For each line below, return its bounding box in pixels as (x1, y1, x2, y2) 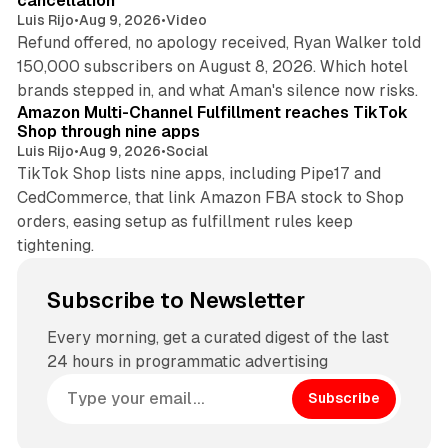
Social (165, 142, 208, 159)
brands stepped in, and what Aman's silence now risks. (16, 80, 418, 100)
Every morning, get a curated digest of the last (46, 327, 389, 347)
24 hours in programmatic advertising (46, 351, 328, 371)
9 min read (349, 71, 412, 86)
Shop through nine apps (16, 121, 200, 141)
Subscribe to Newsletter (46, 287, 305, 313)
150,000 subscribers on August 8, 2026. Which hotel (16, 56, 408, 76)
